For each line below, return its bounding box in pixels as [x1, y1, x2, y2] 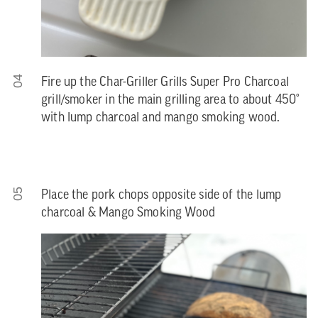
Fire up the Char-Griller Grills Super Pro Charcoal [41, 76, 289, 90]
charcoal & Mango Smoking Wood [41, 206, 216, 220]
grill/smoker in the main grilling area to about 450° [41, 94, 300, 108]
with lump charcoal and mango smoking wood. [41, 111, 280, 126]
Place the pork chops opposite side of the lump [41, 188, 282, 202]
